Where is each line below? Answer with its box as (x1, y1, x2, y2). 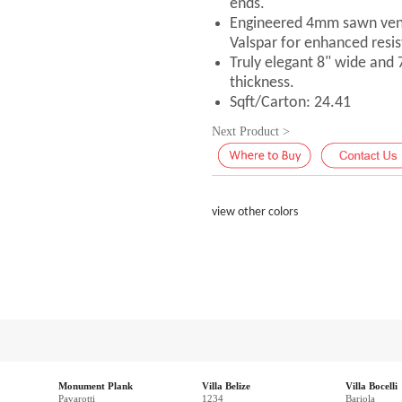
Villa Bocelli (345, 380, 398, 391)
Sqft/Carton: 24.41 (230, 94, 352, 111)
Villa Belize (202, 380, 250, 391)
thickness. (230, 74, 295, 92)
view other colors (212, 205, 299, 219)
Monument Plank (58, 380, 133, 391)
